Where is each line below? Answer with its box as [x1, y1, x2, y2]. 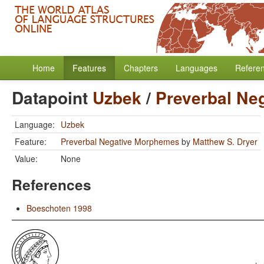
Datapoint [12, 85, 93, 110]
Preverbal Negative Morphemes [61, 136, 179, 147]
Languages [176, 62, 217, 74]
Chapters [124, 62, 158, 74]
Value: [15, 153, 38, 164]
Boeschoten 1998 [27, 202, 92, 214]
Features [72, 62, 106, 74]
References [12, 174, 91, 195]
